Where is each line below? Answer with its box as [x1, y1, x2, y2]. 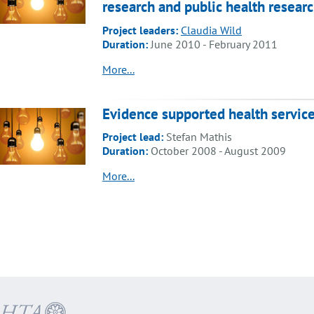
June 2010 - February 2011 [148, 36, 278, 51]
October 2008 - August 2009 [148, 144, 286, 158]
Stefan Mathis [163, 130, 232, 144]
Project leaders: [102, 22, 178, 37]
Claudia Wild [181, 22, 242, 37]
